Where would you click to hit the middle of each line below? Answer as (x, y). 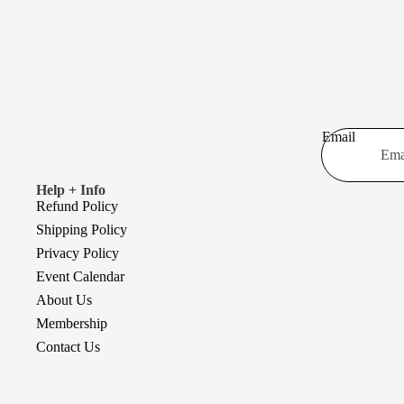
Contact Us (68, 347)
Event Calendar (80, 276)
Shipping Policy (82, 230)
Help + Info (71, 190)
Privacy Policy (78, 253)
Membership (72, 323)
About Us (64, 300)
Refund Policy (77, 206)
